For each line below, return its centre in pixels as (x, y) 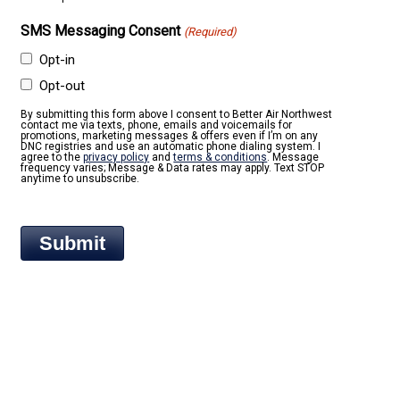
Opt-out (62, 85)
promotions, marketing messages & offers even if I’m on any (170, 135)
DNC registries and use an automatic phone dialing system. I (171, 146)
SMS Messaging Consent (101, 30)
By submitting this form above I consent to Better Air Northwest (177, 114)
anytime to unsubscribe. (80, 178)
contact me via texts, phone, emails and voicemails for (157, 125)
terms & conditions (221, 157)
